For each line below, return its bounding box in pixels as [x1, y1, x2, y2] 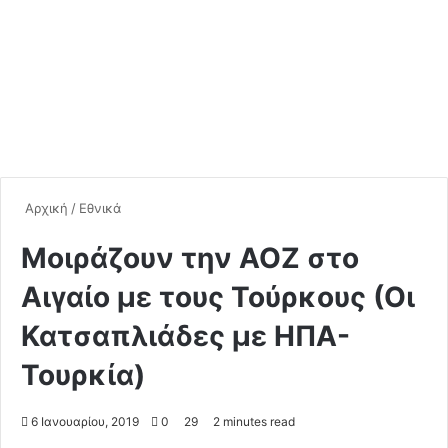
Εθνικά [79, 199, 121, 216]
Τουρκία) [21, 357, 145, 392]
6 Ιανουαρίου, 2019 [31, 413, 139, 429]
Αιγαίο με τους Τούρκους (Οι [21, 279, 415, 314]
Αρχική [21, 199, 68, 216]
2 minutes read [210, 413, 295, 429]
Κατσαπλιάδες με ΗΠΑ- [21, 318, 350, 353]
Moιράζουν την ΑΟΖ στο [21, 240, 359, 275]
